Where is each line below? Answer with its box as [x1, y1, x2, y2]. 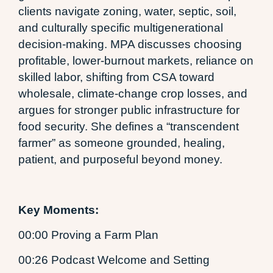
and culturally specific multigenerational [18, 21, 223, 34]
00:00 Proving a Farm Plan [18, 228, 158, 241]
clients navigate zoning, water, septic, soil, [18, 4, 236, 18]
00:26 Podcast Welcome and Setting [18, 253, 210, 267]
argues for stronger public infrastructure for [18, 103, 239, 116]
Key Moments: [18, 203, 99, 216]
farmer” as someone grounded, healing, [18, 136, 225, 149]
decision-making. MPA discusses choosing [18, 37, 242, 51]
